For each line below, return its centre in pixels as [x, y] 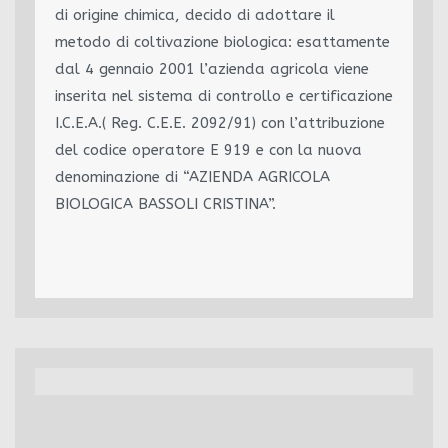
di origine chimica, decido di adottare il [195, 15]
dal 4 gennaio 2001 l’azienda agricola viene [212, 69]
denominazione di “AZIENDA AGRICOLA [192, 177]
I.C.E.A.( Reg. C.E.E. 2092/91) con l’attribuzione [220, 123]
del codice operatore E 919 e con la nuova [208, 150]
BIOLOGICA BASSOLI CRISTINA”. [165, 204]
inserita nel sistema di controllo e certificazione [224, 96]
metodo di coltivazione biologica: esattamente [222, 42]
